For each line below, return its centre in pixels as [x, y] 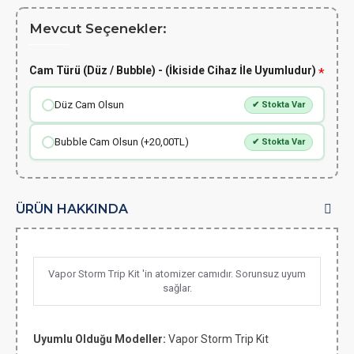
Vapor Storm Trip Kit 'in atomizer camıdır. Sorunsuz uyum [177, 274]
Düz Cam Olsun [89, 104]
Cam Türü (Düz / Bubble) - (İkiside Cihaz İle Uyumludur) [173, 70]
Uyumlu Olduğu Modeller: [101, 339]
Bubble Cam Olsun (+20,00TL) [121, 141]
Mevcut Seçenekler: [98, 28]
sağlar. [177, 288]
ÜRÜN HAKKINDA [72, 209]
